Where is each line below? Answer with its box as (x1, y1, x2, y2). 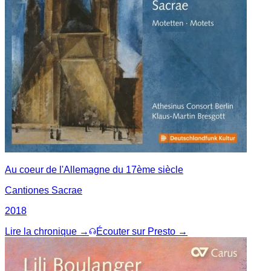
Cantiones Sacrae (5, 184, 82, 195)
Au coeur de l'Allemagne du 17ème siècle (5, 164, 183, 175)
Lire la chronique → (5, 226, 89, 237)
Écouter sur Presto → (96, 226, 188, 237)
